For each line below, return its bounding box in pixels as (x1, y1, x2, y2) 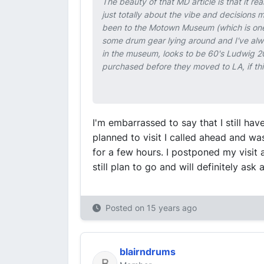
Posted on (105, 203, 147, 213)
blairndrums (120, 246, 176, 258)
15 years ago (147, 203, 197, 213)
